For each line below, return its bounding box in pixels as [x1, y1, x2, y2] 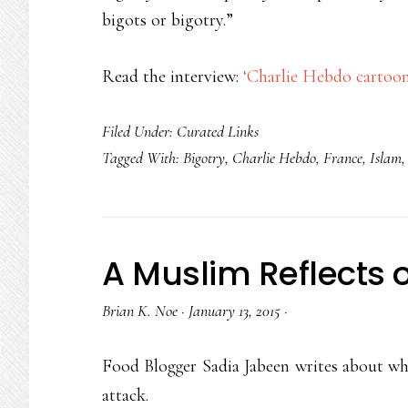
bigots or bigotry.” [102, 9, 233, 31]
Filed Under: [102, 121, 177, 141]
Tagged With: [102, 148, 183, 168]
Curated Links [177, 121, 259, 141]
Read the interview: [102, 66, 243, 87]
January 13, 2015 [189, 301, 280, 321]
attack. [102, 384, 148, 406]
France [323, 148, 362, 168]
